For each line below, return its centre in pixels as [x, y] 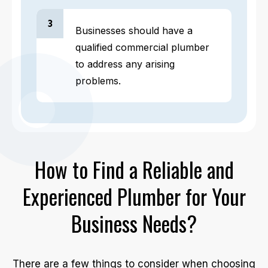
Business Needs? [134, 223]
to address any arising [125, 64]
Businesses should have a [134, 30]
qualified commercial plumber [142, 47]
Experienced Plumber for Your [134, 196]
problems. [98, 80]
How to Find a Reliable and [134, 169]
